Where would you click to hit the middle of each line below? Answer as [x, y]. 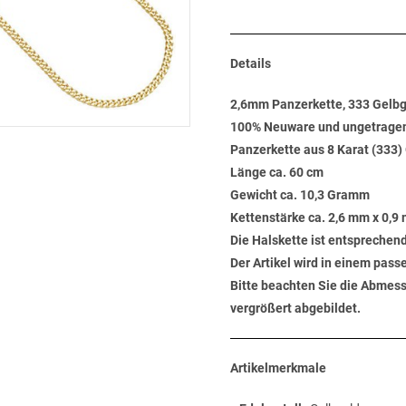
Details [251, 63]
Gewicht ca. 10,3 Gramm [300, 195]
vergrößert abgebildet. [295, 308]
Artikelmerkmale [278, 368]
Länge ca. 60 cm [277, 172]
